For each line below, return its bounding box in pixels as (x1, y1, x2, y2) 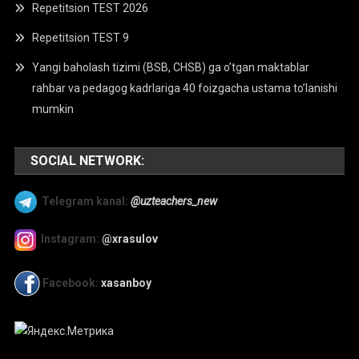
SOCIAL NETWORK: (30, 153, 145, 168)
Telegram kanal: (42, 194, 129, 208)
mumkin (32, 103, 75, 115)
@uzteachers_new (131, 194, 218, 208)
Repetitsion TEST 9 (32, 31, 130, 44)
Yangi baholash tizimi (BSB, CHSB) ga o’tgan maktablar (32, 61, 310, 74)
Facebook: (40, 276, 99, 289)
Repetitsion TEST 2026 (32, 2, 149, 14)
